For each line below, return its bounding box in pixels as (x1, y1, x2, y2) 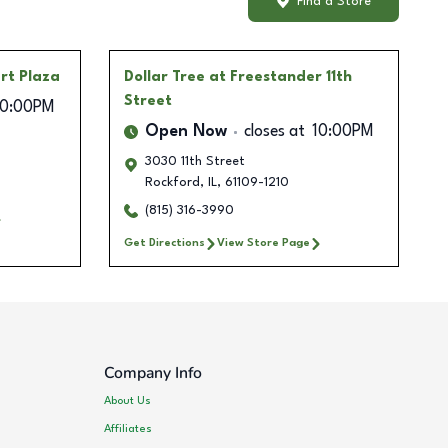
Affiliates (104, 422, 153, 435)
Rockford (144, 176, 200, 190)
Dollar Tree (123, 70, 205, 85)
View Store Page (216, 237, 310, 250)
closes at (243, 124, 305, 141)
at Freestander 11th (208, 70, 352, 85)
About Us (104, 394, 152, 407)
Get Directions (123, 237, 205, 250)
